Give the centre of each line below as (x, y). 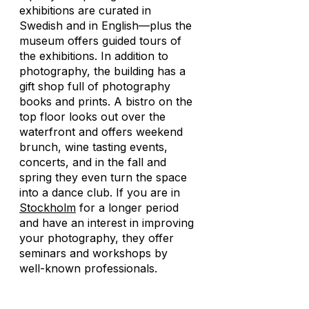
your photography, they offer (97, 238)
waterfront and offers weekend (101, 132)
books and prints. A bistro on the (106, 101)
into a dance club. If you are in (100, 192)
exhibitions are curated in (85, 10)
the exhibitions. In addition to (94, 56)
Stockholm (48, 208)
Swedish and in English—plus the (106, 26)
